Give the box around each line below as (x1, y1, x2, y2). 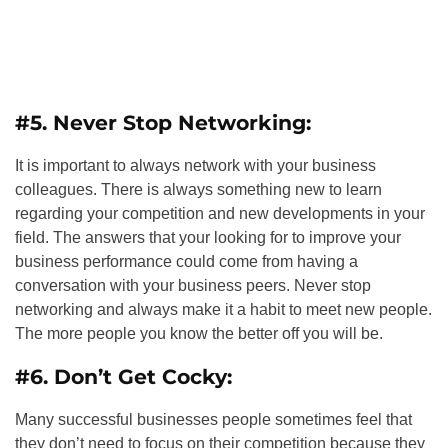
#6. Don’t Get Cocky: (15, 363, 232, 389)
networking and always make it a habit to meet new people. (15, 300, 432, 318)
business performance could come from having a (15, 252, 358, 270)
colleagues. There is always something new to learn (15, 180, 382, 198)
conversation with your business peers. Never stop (15, 276, 371, 294)
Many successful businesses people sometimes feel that (15, 410, 412, 428)
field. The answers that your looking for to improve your (15, 228, 401, 246)
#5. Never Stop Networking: (15, 109, 311, 135)
